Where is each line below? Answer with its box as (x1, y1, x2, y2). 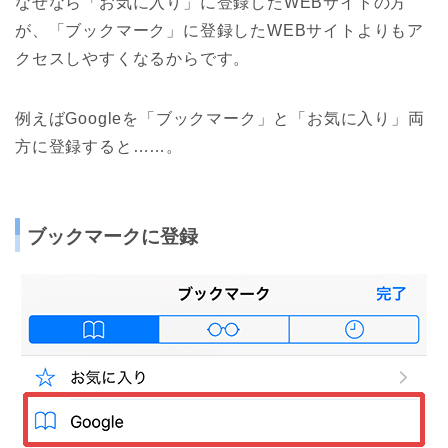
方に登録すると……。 (15, 137, 183, 155)
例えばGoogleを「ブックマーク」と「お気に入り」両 (15, 109, 425, 127)
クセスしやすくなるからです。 (15, 49, 251, 67)
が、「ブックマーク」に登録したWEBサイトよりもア (15, 21, 424, 39)
